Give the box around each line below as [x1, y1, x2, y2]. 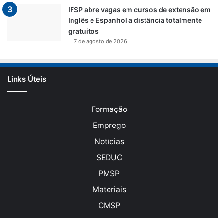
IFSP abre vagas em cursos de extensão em [68, 5, 211, 14]
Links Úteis [7, 74, 46, 84]
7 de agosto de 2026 [74, 38, 127, 45]
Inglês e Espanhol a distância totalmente [68, 16, 202, 25]
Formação [91, 105, 127, 114]
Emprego [92, 121, 126, 130]
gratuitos [68, 27, 99, 36]
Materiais [92, 185, 126, 195]
